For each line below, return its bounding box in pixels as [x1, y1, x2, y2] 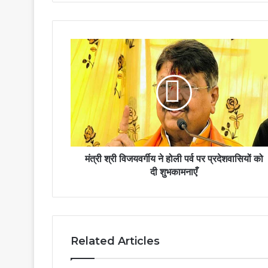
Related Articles [71, 234, 160, 248]
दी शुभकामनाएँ [150, 166, 197, 178]
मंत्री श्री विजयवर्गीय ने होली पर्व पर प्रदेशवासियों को [84, 153, 263, 165]
